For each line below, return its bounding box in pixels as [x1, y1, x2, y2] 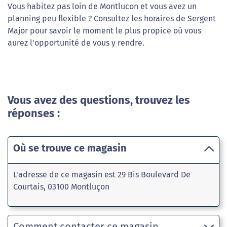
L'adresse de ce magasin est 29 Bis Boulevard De [13, 170, 191, 180]
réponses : [8, 107, 60, 121]
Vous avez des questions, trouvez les [8, 94, 190, 107]
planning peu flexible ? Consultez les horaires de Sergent [8, 14, 216, 24]
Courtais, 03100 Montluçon [13, 182, 109, 192]
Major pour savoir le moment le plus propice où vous [8, 26, 201, 36]
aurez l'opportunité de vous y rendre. [8, 38, 144, 48]
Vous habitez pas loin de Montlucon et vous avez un [8, 2, 197, 12]
